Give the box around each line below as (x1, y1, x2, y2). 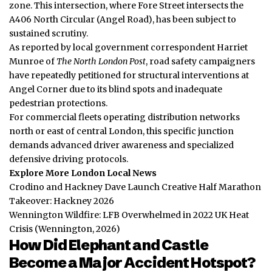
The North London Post (56, 56, 146, 67)
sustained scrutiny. (9, 28, 88, 39)
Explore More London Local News (9, 168, 157, 179)
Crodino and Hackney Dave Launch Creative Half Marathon (9, 182, 261, 193)
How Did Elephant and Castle (9, 236, 208, 254)
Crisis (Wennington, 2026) (9, 223, 120, 235)
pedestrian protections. (9, 98, 107, 109)
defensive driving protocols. (9, 154, 128, 165)
